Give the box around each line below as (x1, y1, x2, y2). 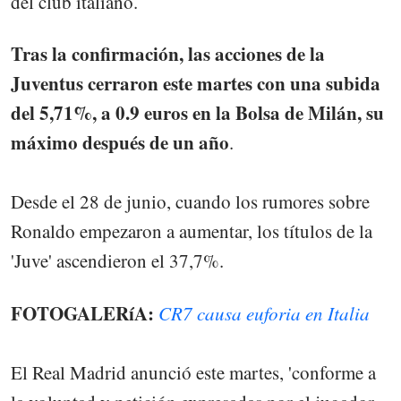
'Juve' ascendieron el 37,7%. (11, 248, 224, 274)
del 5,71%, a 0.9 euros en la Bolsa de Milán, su (11, 99, 384, 127)
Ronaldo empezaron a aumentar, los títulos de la (11, 218, 372, 244)
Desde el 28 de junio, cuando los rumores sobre (11, 189, 370, 215)
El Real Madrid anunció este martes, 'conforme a (11, 359, 376, 385)
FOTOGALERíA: (11, 299, 154, 327)
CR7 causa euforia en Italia (158, 300, 370, 326)
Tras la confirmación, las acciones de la (11, 40, 325, 68)
